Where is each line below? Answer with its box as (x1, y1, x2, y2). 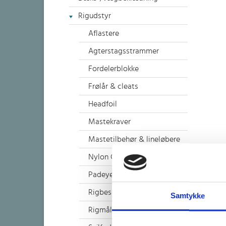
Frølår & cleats (88, 82, 138, 90)
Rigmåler (88, 206, 119, 214)
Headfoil (88, 100, 117, 108)
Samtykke (170, 191, 205, 200)
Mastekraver (88, 118, 131, 126)
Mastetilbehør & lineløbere (88, 135, 180, 143)
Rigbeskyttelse (88, 188, 139, 196)
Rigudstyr (78, 12, 111, 20)
